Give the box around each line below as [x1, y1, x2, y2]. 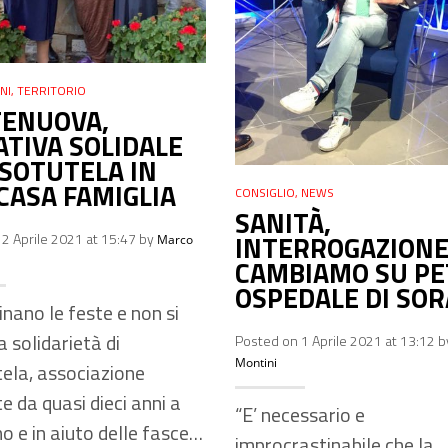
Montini [235, 353, 277, 371]
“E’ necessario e [235, 398, 365, 430]
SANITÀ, [235, 201, 331, 243]
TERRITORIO [17, 80, 86, 100]
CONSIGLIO [235, 182, 295, 202]
